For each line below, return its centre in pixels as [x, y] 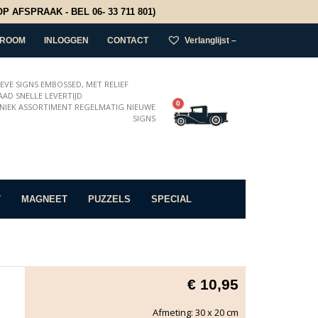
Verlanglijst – [210, 40]
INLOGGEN [66, 40]
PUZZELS [109, 199]
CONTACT [128, 40]
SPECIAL [171, 199]
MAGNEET [44, 199]
